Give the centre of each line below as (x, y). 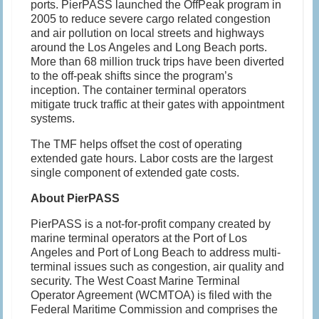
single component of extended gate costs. (135, 173)
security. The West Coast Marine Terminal (136, 281)
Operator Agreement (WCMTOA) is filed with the (152, 296)
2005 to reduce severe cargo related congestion (151, 19)
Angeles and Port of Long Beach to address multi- (156, 253)
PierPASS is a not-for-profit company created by (151, 224)
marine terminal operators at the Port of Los (139, 239)
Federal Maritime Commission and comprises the (155, 310)
